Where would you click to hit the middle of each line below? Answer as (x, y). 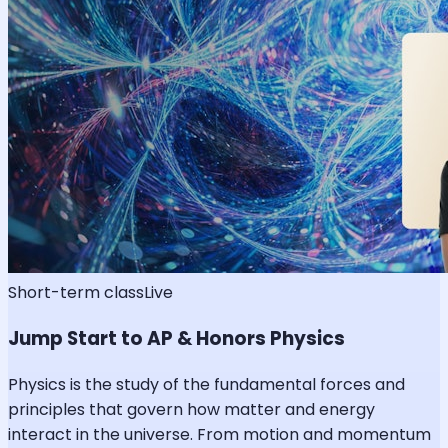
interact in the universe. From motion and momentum (219, 434)
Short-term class (76, 293)
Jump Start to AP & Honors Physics (176, 338)
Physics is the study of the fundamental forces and (206, 384)
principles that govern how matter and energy (191, 409)
